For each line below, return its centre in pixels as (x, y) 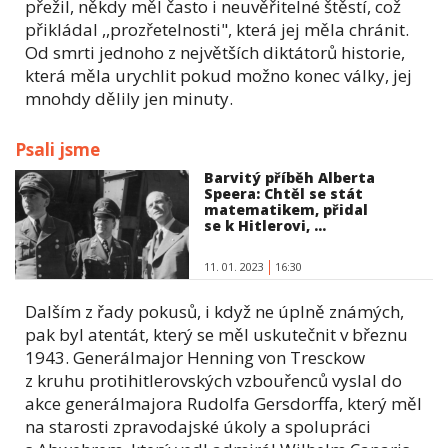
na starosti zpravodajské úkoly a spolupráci (198, 427)
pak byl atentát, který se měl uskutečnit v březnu (216, 335)
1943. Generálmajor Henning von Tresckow (195, 358)
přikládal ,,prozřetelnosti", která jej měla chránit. (217, 29)
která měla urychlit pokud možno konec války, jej (218, 75)
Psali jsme (57, 149)
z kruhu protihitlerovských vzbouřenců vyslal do (213, 381)
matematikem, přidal (286, 209)
